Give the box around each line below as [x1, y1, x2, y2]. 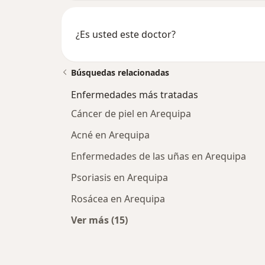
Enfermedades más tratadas [71, 88, 198, 101]
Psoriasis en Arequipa [71, 170, 168, 184]
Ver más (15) [71, 213, 128, 227]
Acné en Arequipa [71, 128, 150, 141]
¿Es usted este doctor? [76, 27, 176, 41]
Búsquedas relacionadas [71, 66, 169, 78]
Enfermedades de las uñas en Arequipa [71, 149, 246, 163]
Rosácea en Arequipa [71, 192, 165, 205]
